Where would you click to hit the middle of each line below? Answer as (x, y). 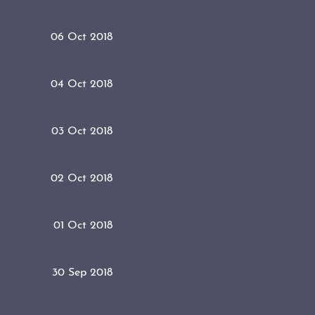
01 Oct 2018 (83, 225)
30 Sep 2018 (82, 272)
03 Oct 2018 (82, 131)
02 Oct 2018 (82, 178)
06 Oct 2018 (82, 37)
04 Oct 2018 (82, 84)
